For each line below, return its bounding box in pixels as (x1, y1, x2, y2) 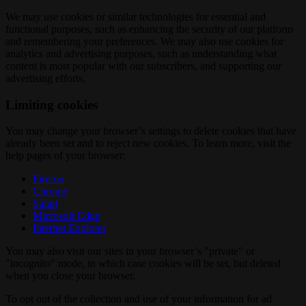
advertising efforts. (5, 72, 85, 84)
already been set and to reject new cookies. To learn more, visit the (5, 137, 291, 150)
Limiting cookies (5, 97, 98, 112)
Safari (33, 197, 58, 210)
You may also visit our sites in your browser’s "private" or (5, 245, 255, 258)
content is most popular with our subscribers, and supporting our (5, 59, 281, 72)
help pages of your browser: (5, 150, 126, 162)
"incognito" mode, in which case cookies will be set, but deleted (5, 258, 281, 270)
